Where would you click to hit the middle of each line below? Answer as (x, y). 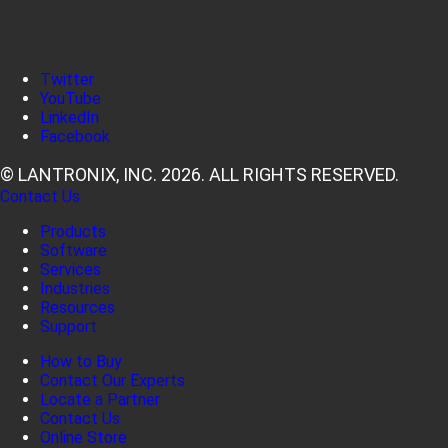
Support (68, 326)
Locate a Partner (100, 399)
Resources (77, 307)
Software (73, 250)
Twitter (67, 79)
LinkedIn (69, 117)
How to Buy (81, 361)
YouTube (70, 98)
